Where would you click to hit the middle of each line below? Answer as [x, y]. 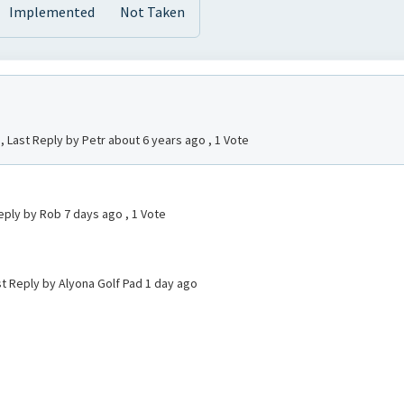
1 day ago [171, 283]
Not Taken [152, 12]
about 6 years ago [158, 140]
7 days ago [95, 214]
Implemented [52, 12]
